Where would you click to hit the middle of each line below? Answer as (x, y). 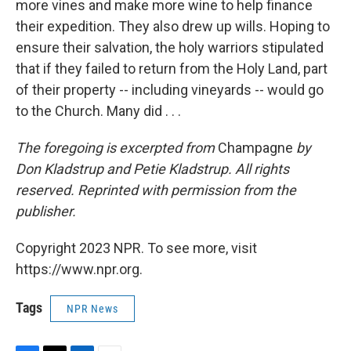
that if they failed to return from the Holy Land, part (172, 69)
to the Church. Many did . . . (98, 111)
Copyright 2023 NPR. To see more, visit (136, 248)
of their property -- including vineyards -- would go (170, 90)
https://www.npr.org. (79, 269)
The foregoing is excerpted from (115, 148)
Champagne (254, 148)
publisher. (46, 211)
